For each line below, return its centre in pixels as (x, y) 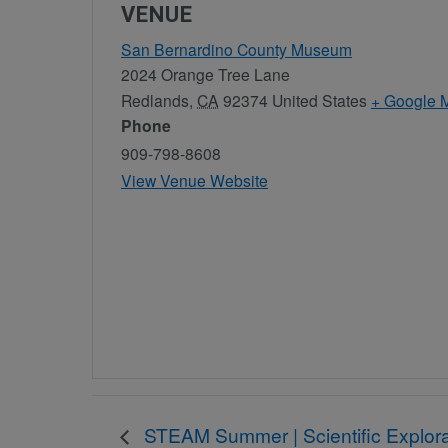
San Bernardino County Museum (236, 49)
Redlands (155, 100)
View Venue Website (194, 180)
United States (319, 100)
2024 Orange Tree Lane (205, 74)
